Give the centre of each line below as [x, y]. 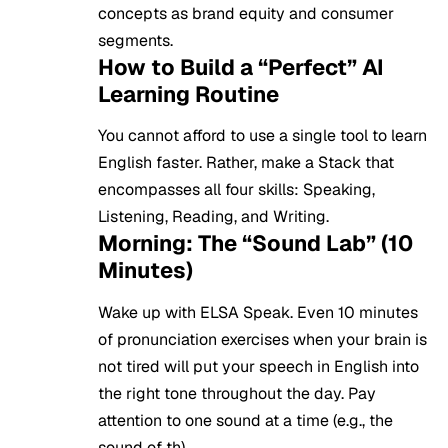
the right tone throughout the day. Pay [237, 393]
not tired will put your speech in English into [258, 366]
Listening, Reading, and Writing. [213, 217]
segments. [135, 40]
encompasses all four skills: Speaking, [236, 190]
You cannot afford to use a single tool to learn [262, 136]
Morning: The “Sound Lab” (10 [255, 243]
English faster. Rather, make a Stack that [246, 163]
